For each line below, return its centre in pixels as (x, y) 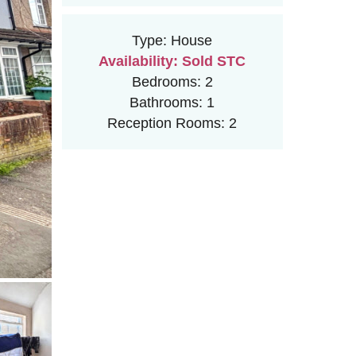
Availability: (139, 61)
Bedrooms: (166, 81)
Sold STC (212, 61)
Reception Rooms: (166, 123)
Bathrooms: (166, 102)
